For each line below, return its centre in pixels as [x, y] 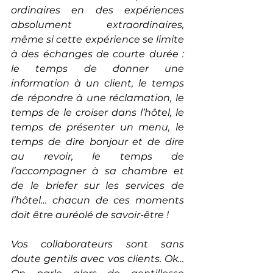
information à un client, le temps [97, 83]
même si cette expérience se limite [97, 40]
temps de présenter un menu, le [97, 127]
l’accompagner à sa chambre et [97, 171]
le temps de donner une [97, 69]
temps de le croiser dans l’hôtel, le [97, 113]
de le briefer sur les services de [97, 186]
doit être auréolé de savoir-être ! [90, 215]
